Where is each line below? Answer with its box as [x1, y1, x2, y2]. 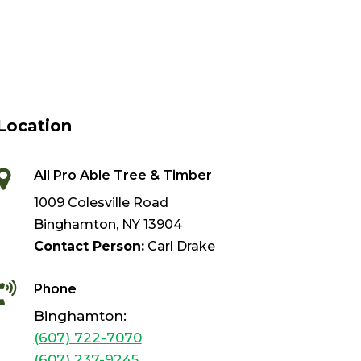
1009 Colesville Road [33, 195, 168, 211]
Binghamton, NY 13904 [33, 217, 182, 233]
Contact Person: [33, 239, 144, 255]
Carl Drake [143, 239, 215, 255]
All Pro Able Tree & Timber [33, 168, 212, 184]
